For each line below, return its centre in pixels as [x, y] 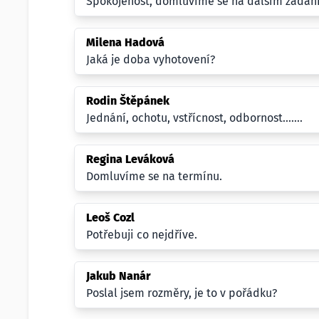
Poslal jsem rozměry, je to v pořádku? [182, 293]
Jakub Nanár [118, 276]
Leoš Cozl [110, 218]
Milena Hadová [125, 42]
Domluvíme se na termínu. [154, 176]
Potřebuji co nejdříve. [142, 235]
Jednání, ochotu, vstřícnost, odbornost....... [194, 118]
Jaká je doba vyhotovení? [151, 59]
